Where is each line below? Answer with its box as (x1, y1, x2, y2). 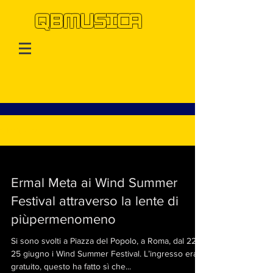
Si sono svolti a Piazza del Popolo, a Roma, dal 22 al (11, 236, 205, 246)
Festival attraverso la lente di (11, 194, 179, 208)
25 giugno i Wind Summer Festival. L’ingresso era (11, 249, 197, 258)
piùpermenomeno (11, 212, 116, 226)
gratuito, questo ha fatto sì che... (11, 261, 131, 271)
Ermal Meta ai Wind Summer (11, 175, 177, 190)
